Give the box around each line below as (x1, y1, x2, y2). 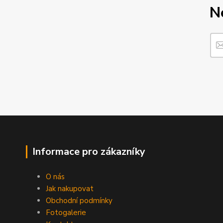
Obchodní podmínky (46, 196, 112, 206)
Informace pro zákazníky (32, 145, 145, 158)
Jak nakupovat (46, 184, 94, 194)
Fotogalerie (46, 208, 86, 218)
